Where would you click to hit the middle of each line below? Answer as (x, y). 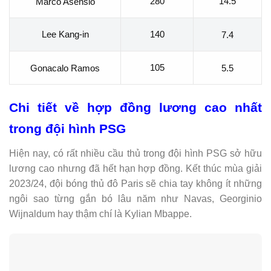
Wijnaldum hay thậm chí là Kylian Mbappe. (100, 214)
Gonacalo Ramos (65, 68)
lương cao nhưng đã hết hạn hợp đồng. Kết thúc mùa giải (135, 168)
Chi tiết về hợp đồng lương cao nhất (135, 108)
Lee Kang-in (65, 34)
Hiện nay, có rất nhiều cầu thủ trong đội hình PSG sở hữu (135, 153)
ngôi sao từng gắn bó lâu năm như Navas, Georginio (135, 198)
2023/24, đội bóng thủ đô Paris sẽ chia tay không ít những (135, 183)
